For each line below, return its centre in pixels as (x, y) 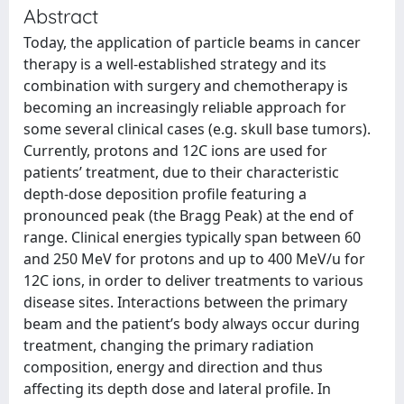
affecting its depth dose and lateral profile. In (177, 389)
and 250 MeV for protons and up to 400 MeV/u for (194, 259)
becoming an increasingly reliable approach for (185, 107)
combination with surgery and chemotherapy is (186, 86)
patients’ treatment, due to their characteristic (181, 172)
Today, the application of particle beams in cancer (192, 42)
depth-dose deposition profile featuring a (165, 194)
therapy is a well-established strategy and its (175, 64)
